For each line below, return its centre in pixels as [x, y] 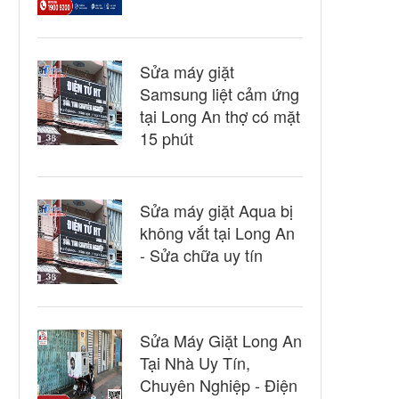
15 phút [167, 138]
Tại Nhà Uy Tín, [195, 362]
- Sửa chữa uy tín [201, 255]
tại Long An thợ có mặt [220, 116]
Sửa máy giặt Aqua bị [216, 210]
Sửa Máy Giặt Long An [221, 340]
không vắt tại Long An [217, 232]
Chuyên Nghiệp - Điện [219, 385]
